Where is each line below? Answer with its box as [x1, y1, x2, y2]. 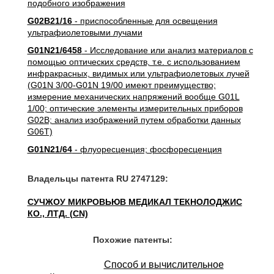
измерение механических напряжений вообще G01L [27, 92, 240, 102]
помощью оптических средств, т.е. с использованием [27, 57, 240, 67]
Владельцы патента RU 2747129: [27, 174, 168, 183]
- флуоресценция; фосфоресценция [72, 144, 222, 154]
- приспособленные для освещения [72, 16, 218, 26]
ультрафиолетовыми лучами [27, 28, 143, 37]
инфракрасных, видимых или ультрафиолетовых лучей [27, 68, 250, 78]
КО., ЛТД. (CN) [27, 209, 88, 218]
